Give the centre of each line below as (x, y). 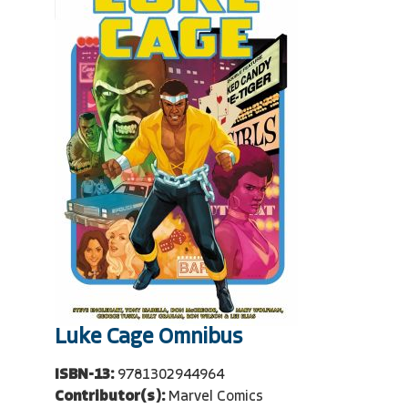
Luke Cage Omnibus (148, 338)
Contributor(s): (110, 397)
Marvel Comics (216, 397)
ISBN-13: (84, 375)
